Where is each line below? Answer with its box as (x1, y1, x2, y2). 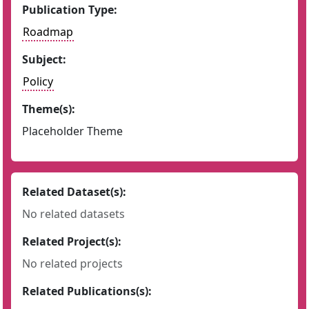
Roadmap (23, 24, 73, 39)
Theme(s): (22, 101, 75, 117)
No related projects (22, 256, 123, 271)
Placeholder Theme (22, 123, 123, 139)
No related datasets (22, 206, 125, 221)
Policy (23, 74, 53, 89)
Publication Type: (22, 2, 117, 17)
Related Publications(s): (22, 283, 152, 299)
